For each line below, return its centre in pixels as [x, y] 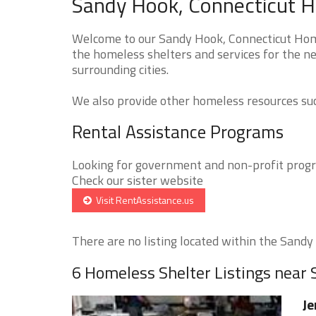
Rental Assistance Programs [178, 132]
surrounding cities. [120, 69]
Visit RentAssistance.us [143, 200]
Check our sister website [138, 180]
